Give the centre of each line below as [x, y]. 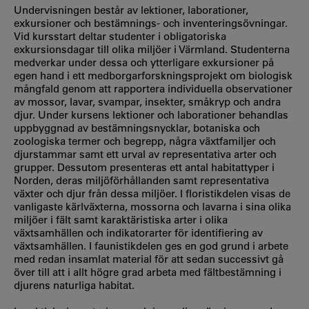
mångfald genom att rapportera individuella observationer [153, 89]
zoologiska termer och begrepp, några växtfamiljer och [145, 141]
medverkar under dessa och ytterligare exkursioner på [144, 62]
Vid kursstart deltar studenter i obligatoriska [120, 36]
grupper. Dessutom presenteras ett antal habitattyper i [144, 167]
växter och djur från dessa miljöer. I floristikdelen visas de [152, 193]
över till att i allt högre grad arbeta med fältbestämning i [148, 272]
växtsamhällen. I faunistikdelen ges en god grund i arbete [151, 246]
